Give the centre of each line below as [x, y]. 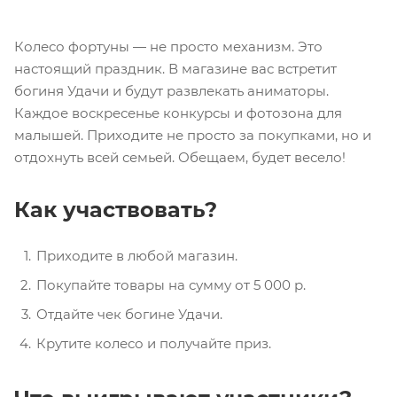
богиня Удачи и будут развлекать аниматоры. [171, 91]
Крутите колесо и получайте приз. [154, 344]
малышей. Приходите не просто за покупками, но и [193, 136]
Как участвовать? [116, 210]
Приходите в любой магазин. [137, 256]
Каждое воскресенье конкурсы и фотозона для [178, 113]
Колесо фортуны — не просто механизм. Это [168, 47]
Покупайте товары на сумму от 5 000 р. [171, 285]
